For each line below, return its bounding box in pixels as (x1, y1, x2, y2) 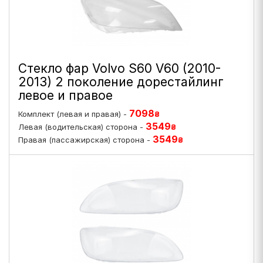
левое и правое (18, 88, 113, 103)
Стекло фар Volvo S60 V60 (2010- (18, 61, 221, 76)
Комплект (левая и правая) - (18, 109, 129, 119)
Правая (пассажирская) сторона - (18, 135, 153, 144)
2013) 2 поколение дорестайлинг (18, 75, 224, 89)
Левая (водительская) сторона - (18, 122, 146, 131)
